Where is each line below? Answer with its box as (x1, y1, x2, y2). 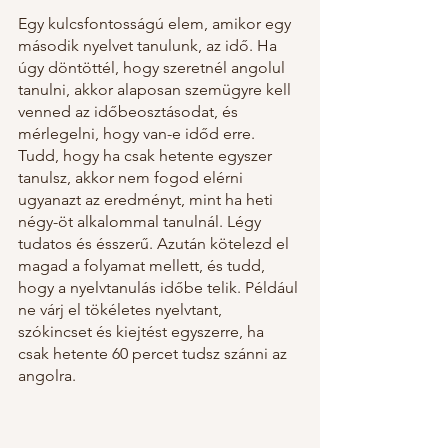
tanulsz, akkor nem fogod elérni (18, 168, 247, 188)
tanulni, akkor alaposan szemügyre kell (18, 80, 295, 100)
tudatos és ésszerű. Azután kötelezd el (18, 234, 293, 254)
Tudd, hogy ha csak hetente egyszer (18, 146, 276, 166)
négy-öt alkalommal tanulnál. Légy (18, 212, 265, 232)
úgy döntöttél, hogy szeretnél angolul (18, 58, 289, 78)
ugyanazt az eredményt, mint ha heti (18, 190, 277, 210)
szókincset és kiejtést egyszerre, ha (18, 322, 268, 342)
